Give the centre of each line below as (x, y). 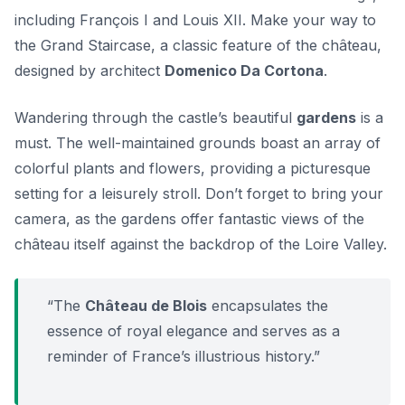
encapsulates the (268, 306)
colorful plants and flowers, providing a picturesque (193, 169)
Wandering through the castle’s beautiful (155, 118)
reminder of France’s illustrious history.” (184, 357)
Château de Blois (146, 306)
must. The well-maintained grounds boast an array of (198, 143)
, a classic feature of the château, (266, 46)
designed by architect (89, 71)
